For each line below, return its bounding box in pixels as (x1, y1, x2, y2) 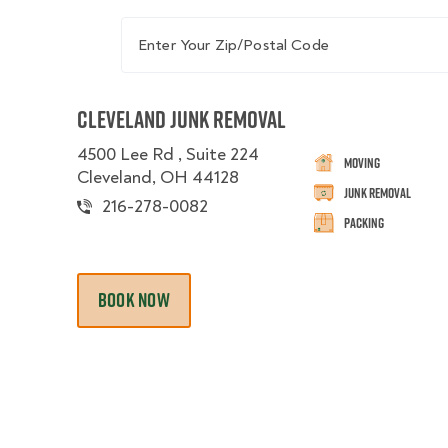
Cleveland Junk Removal (77, 102, 286, 136)
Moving (344, 152, 381, 173)
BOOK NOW (98, 286, 170, 314)
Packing (344, 212, 385, 233)
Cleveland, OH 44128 (77, 166, 239, 189)
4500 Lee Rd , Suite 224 (77, 143, 259, 166)
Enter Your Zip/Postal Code (120, 17, 323, 37)
